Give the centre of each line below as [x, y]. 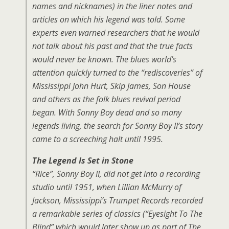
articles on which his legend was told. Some [109, 19]
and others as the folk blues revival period [106, 99]
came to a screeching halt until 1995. [98, 139]
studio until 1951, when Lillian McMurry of [107, 187]
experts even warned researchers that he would [116, 33]
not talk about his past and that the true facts [112, 46]
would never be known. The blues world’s [104, 59]
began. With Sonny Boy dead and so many [107, 112]
